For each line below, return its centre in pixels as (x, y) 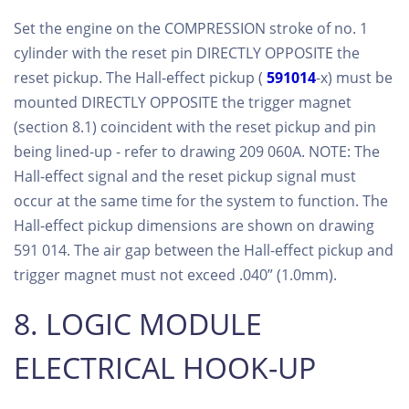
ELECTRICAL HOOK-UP (165, 367)
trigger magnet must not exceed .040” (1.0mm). (175, 274)
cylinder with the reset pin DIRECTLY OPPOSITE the (187, 52)
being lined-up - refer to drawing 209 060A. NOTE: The (197, 151)
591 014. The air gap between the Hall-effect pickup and (204, 250)
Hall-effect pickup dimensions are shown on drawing (194, 225)
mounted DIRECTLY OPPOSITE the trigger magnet (183, 102)
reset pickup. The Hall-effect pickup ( (140, 77)
